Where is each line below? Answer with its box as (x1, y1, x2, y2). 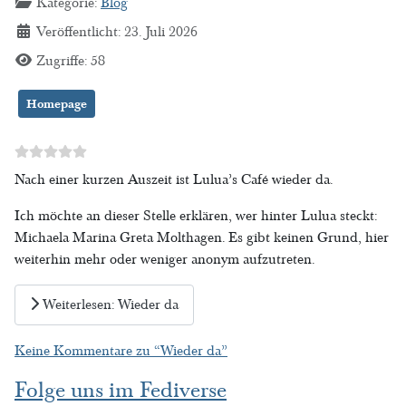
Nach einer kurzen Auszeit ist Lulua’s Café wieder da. (14, 169, 333, 188)
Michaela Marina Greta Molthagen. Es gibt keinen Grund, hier (14, 227, 389, 246)
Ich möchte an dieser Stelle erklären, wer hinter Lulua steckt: (14, 206, 377, 225)
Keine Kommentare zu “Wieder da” (14, 341, 227, 360)
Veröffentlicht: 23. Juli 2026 (36, 22, 198, 41)
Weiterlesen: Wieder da (39, 295, 179, 314)
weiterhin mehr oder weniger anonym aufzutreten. (14, 249, 318, 268)
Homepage (26, 95, 87, 111)
